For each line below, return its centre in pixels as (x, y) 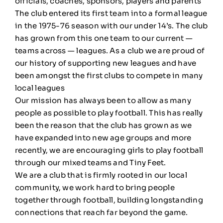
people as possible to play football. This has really (109, 112)
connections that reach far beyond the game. (102, 212)
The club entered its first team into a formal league (111, 13)
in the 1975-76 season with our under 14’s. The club (111, 25)
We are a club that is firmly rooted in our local (101, 175)
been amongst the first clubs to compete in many (109, 75)
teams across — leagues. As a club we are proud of (110, 50)
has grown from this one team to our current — (104, 38)
